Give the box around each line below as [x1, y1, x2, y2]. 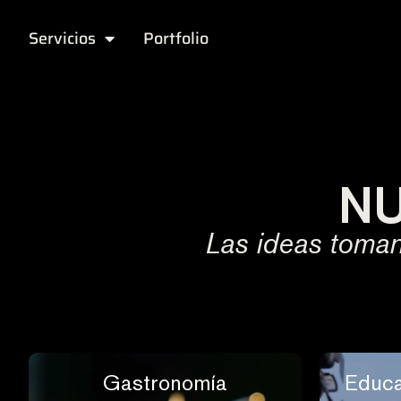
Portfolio [143, 26, 209, 51]
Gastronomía [103, 370, 227, 396]
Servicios [29, 26, 96, 51]
